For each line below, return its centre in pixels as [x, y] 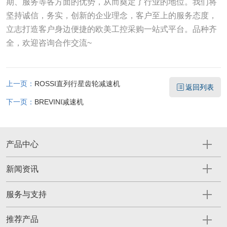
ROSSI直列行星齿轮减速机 [77, 84]
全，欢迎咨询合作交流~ [49, 43]
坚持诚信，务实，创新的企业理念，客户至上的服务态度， [111, 15]
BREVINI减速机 [59, 102]
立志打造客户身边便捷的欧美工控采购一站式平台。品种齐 [111, 29]
